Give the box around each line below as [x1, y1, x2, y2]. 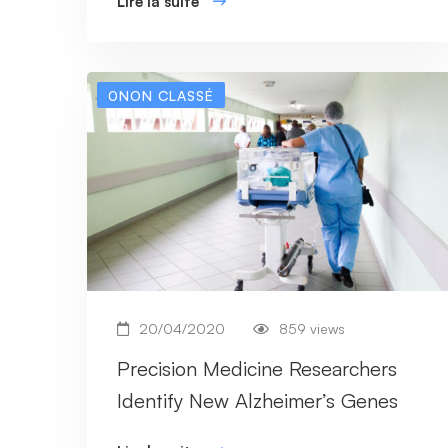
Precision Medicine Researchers [117, 356, 397, 382]
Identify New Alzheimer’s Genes [117, 388, 398, 414]
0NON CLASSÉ [108, 86, 214, 104]
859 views [279, 320, 345, 338]
